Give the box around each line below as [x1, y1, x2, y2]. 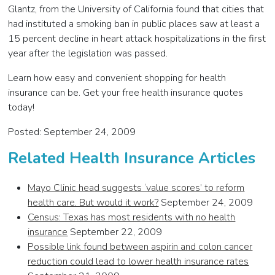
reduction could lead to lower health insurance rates [28, 255, 249, 269]
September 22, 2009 [68, 225, 163, 239]
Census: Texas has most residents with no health [28, 211, 236, 225]
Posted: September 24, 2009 [8, 125, 136, 139]
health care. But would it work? [28, 196, 159, 210]
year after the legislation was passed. [8, 47, 168, 61]
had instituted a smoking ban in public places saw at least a [8, 17, 260, 31]
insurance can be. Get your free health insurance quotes [8, 86, 244, 100]
